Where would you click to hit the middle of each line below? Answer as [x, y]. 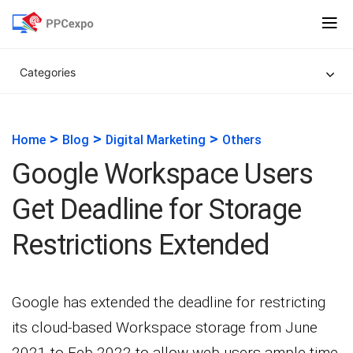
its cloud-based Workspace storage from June [165, 327]
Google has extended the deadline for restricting [169, 302]
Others [242, 140]
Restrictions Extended [141, 245]
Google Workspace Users [162, 174]
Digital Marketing [156, 140]
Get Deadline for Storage [156, 210]
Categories [48, 72]
